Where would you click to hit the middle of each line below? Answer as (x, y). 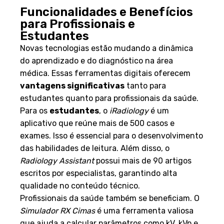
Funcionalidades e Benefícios (106, 12)
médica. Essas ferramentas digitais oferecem (105, 73)
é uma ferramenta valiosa (144, 210)
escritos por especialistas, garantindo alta (98, 173)
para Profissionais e (77, 24)
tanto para (145, 85)
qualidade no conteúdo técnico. (80, 185)
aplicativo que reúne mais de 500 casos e (97, 123)
